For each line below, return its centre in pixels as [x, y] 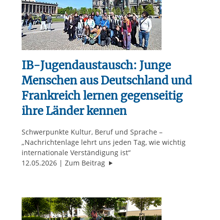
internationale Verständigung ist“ [76, 153]
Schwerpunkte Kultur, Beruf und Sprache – [92, 132]
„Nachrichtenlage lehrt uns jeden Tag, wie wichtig [103, 142]
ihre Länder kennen [74, 111]
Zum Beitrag [86, 163]
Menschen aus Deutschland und [107, 81]
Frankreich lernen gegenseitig [102, 96]
